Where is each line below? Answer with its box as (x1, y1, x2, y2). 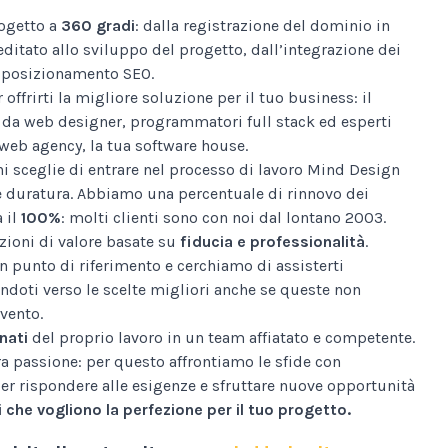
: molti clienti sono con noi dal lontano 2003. (61, 207, 386, 227)
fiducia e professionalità (180, 231, 365, 251)
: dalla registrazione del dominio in (135, 15, 390, 35)
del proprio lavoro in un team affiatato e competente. (28, 327, 415, 347)
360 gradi (61, 15, 135, 35)
